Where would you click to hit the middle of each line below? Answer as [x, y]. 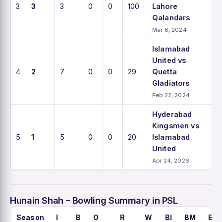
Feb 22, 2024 [171, 95]
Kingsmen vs [176, 125]
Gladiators [171, 83]
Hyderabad [172, 114]
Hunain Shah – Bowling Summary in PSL [94, 200]
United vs [169, 60]
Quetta [165, 71]
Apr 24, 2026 [171, 160]
